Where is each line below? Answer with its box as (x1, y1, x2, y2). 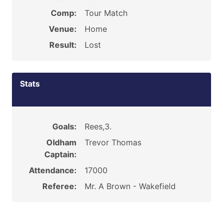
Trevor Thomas (84, 137, 141, 147)
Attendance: (28, 165, 77, 175)
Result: (49, 40, 77, 50)
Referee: (42, 181, 77, 191)
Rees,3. (84, 121, 111, 131)
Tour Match (84, 8, 127, 18)
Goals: (52, 121, 77, 131)
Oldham (46, 137, 77, 147)
